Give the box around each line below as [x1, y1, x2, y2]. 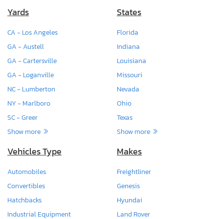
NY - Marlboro [7, 98, 50, 109]
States [117, 6, 141, 19]
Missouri [117, 69, 142, 81]
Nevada [117, 84, 139, 95]
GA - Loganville [7, 69, 54, 81]
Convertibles [7, 180, 45, 192]
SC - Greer [7, 112, 38, 123]
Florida [117, 27, 138, 38]
